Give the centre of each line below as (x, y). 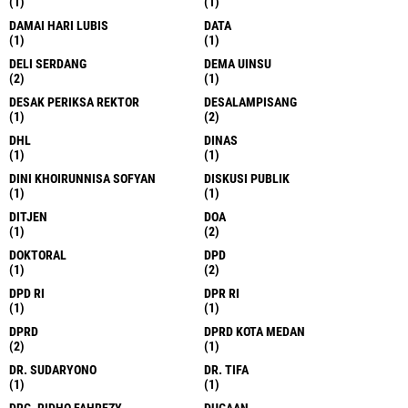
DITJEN (28, 216)
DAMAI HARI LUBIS (59, 25)
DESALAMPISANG (250, 102)
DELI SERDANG (48, 63)
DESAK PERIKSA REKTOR (74, 102)
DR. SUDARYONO (53, 369)
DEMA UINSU (238, 63)
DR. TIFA (226, 369)
